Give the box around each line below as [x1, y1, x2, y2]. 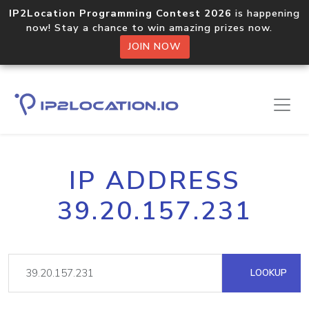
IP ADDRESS [69, 163, 240, 198]
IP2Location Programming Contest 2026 [9, 6, 232, 20]
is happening [232, 6, 300, 20]
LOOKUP [248, 266, 287, 279]
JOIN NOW [128, 40, 181, 53]
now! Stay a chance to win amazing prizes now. [26, 21, 283, 34]
